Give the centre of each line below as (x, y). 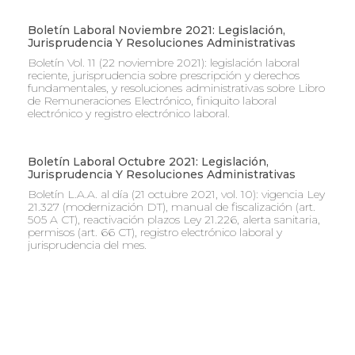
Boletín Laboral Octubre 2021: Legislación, (148, 162)
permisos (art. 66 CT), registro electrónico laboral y (155, 233)
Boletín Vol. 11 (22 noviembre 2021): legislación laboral (164, 63)
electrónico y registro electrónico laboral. (129, 114)
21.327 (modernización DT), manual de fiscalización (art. (172, 207)
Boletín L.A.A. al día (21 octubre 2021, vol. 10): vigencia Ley (176, 195)
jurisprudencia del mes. (87, 245)
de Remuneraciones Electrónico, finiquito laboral (152, 101)
